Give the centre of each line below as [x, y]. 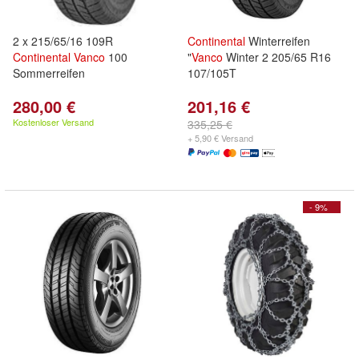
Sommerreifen [49, 73]
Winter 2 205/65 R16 [277, 57]
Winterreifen [278, 41]
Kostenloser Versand [53, 122]
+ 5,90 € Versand [220, 138]
